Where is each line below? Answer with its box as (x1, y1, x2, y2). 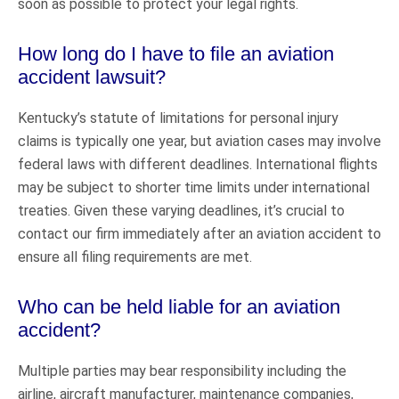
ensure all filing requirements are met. (18, 248, 252, 265)
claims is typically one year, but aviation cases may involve (18, 132, 381, 150)
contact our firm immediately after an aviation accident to (18, 224, 381, 242)
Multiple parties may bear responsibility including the (18, 362, 346, 379)
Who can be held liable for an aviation (18, 295, 340, 318)
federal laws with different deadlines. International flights (18, 155, 378, 173)
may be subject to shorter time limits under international (18, 178, 370, 196)
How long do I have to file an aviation (18, 42, 334, 65)
